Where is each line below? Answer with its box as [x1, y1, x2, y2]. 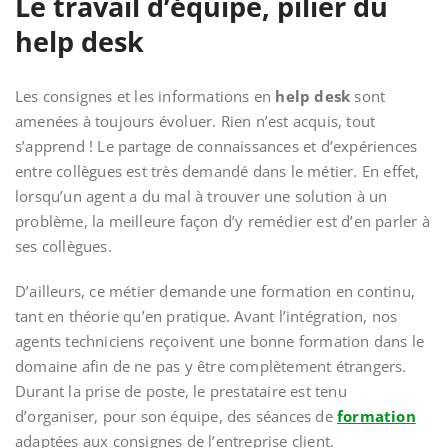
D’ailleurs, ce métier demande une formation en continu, [15, 281, 416, 301]
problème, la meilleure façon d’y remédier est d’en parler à [15, 211, 430, 231]
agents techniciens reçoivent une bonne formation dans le [15, 331, 425, 351]
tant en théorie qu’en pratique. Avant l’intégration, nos [15, 306, 398, 326]
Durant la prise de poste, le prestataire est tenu [15, 381, 347, 401]
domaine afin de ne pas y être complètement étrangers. [15, 356, 407, 376]
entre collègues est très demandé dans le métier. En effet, [15, 161, 420, 181]
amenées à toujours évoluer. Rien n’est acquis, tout [15, 111, 376, 131]
